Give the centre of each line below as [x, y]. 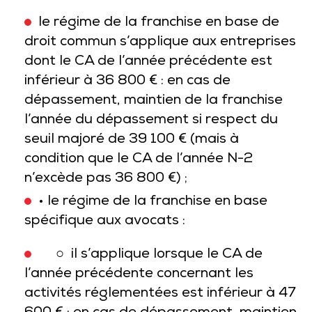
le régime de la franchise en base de [159, 23]
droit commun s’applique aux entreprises [160, 42]
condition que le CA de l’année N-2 [139, 159]
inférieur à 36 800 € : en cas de [127, 81]
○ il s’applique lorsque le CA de [150, 255]
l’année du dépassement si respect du [151, 120]
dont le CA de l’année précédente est [148, 62]
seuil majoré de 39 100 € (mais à [132, 140]
